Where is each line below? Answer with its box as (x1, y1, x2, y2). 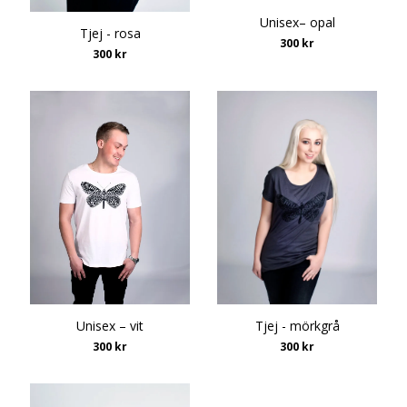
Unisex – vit (76, 317, 144, 334)
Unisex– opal (259, 14, 335, 31)
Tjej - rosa (79, 25, 141, 42)
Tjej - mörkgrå (254, 317, 340, 334)
